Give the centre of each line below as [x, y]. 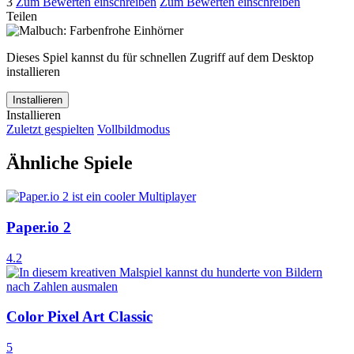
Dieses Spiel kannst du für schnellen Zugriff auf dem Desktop [160, 58]
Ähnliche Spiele [70, 163]
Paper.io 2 [39, 227]
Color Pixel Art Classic [79, 317]
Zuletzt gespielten [50, 130]
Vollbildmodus [134, 130]
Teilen [22, 17]
